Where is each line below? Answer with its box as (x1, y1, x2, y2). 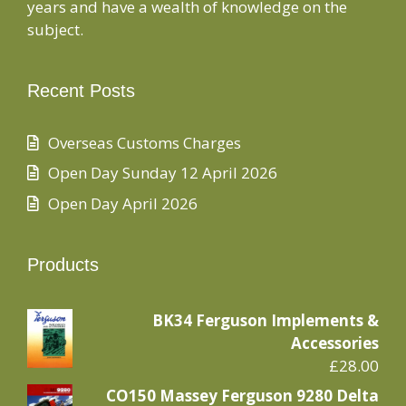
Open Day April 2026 (48, 192, 198, 214)
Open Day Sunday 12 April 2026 (48, 162, 277, 184)
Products (27, 254, 99, 275)
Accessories (291, 332, 379, 353)
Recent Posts (27, 80, 135, 101)
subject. (27, 18, 83, 40)
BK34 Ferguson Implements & (152, 309, 379, 331)
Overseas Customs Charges (48, 131, 241, 153)
